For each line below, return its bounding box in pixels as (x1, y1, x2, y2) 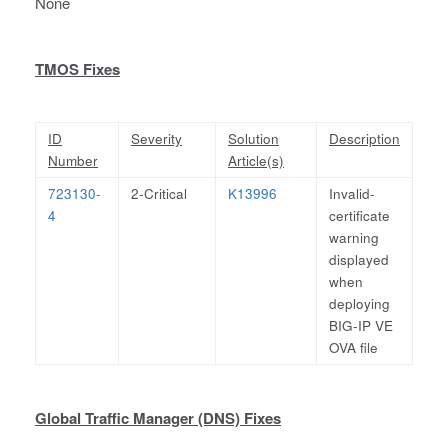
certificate (329, 206, 390, 225)
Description (329, 129, 400, 148)
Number (48, 151, 98, 170)
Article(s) (228, 151, 284, 170)
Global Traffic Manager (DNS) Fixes (35, 407, 281, 429)
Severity (131, 129, 182, 148)
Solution (228, 129, 279, 148)
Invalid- (329, 184, 375, 203)
